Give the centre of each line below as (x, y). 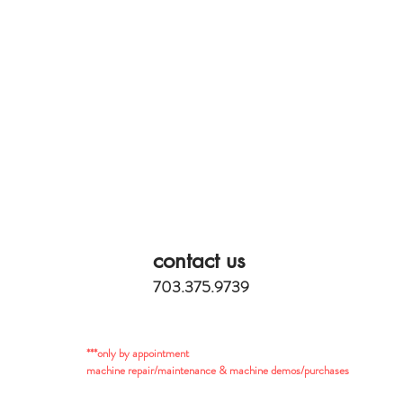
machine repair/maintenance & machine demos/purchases (218, 370)
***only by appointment (138, 353)
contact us (199, 260)
